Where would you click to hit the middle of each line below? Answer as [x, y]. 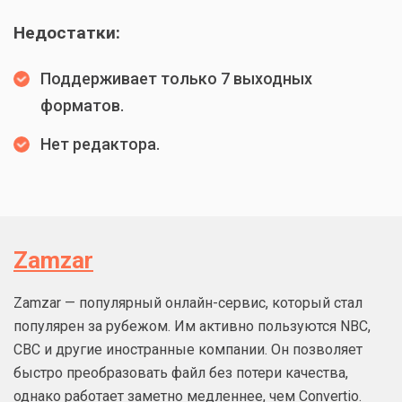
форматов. [82, 106]
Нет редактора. [100, 144]
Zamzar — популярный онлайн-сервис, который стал [188, 303]
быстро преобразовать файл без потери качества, [181, 373]
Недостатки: [67, 33]
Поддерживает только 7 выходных [176, 79]
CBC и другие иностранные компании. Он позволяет [188, 350]
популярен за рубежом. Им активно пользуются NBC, [192, 327]
